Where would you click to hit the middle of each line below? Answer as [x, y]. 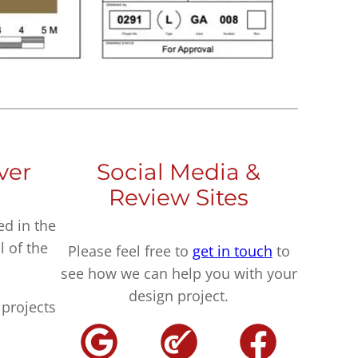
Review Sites [179, 197]
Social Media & [179, 171]
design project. [179, 295]
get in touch [232, 251]
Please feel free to [130, 251]
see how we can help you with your [179, 273]
